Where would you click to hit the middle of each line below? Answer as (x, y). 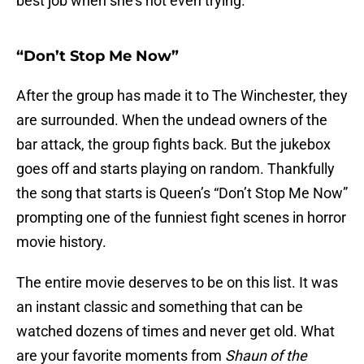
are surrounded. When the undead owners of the (172, 120)
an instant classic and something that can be (160, 307)
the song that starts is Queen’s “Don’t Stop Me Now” (182, 193)
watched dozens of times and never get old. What (175, 331)
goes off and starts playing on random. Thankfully (175, 169)
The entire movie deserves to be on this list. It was (177, 283)
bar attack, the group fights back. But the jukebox (173, 145)
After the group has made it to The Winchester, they (182, 96)
